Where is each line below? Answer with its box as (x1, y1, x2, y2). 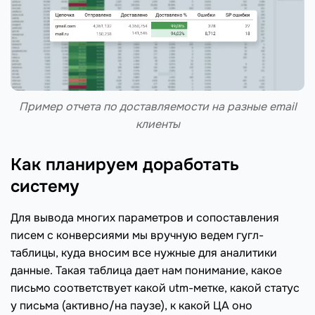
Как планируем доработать (11, 153, 239, 175)
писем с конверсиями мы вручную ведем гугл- (11, 227, 264, 243)
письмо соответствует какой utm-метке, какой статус (11, 280, 300, 295)
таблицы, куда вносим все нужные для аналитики (11, 245, 277, 260)
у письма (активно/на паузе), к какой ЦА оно (11, 297, 252, 313)
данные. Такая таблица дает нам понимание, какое (11, 262, 282, 278)
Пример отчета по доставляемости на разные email (18, 98, 297, 114)
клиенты (135, 116, 180, 131)
